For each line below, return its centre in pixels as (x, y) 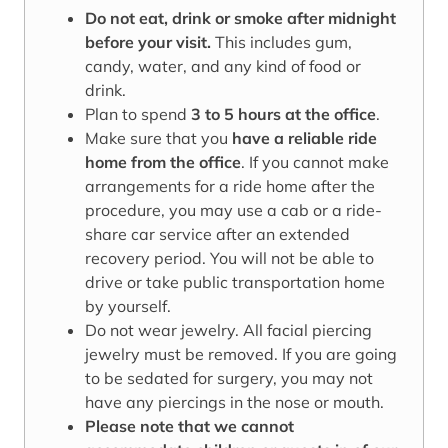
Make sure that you (158, 138)
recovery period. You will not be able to (229, 258)
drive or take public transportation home (235, 282)
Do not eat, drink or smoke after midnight (240, 18)
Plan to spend (138, 114)
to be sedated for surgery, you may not (229, 378)
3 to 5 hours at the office (283, 114)
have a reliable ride (304, 138)
